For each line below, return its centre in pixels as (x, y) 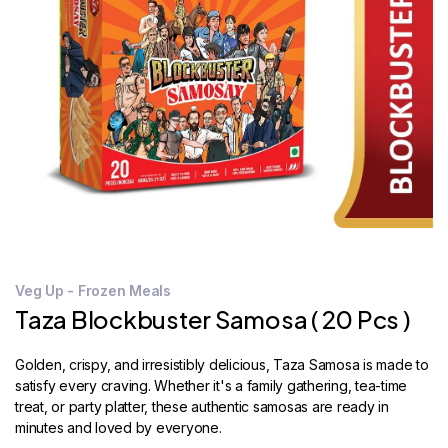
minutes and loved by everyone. (118, 427)
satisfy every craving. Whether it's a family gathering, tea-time (211, 385)
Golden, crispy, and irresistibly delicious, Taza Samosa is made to (222, 364)
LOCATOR (53, 41)
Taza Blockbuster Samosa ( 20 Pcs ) (213, 319)
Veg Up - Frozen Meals (93, 290)
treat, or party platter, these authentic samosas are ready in (202, 406)
